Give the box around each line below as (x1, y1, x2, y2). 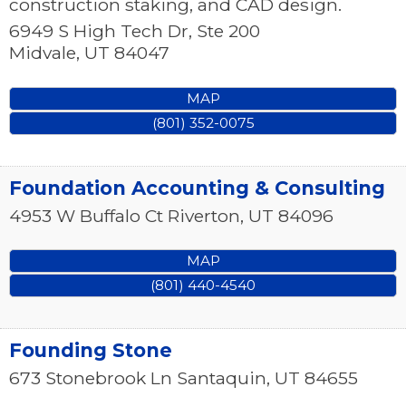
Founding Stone (9, 339, 172, 362)
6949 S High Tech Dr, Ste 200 (9, 20, 260, 43)
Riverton (168, 204, 240, 227)
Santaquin (177, 367, 266, 390)
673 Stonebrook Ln (9, 367, 172, 390)
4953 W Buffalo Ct (9, 204, 163, 227)
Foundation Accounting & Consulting (9, 176, 385, 199)
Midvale (9, 42, 76, 64)
